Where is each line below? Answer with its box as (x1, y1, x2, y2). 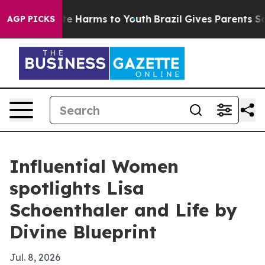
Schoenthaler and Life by (9, 199, 237, 221)
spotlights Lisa (9, 177, 144, 199)
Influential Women (9, 155, 179, 177)
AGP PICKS (7, 14, 55, 24)
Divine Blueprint (9, 221, 157, 243)
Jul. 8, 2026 (9, 251, 60, 263)
